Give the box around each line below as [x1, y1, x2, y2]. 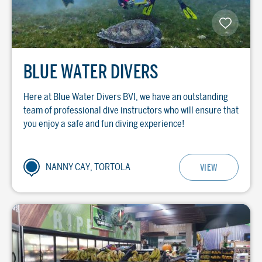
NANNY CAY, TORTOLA [46, 161, 130, 173]
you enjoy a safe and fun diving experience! [23, 118, 185, 129]
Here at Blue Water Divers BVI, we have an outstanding [23, 91, 228, 102]
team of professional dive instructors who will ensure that [23, 105, 239, 116]
